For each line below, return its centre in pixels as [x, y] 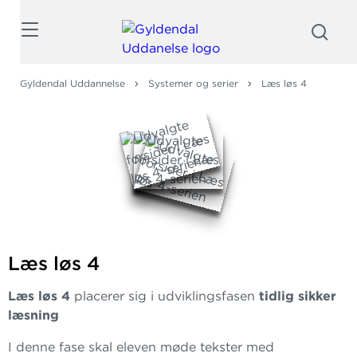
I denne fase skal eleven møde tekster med [141, 347]
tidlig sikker [296, 296]
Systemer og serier [193, 83]
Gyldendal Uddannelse [73, 83]
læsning [33, 315]
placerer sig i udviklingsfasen [165, 296]
